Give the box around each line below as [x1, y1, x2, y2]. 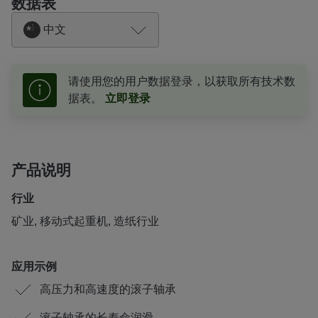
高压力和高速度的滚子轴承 [40, 283, 176, 295]
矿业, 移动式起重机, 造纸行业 [11, 215, 159, 227]
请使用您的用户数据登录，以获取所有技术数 [68, 75, 295, 87]
